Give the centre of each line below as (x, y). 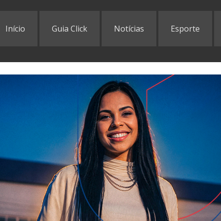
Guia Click (70, 29)
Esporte (185, 29)
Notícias (129, 29)
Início (15, 29)
